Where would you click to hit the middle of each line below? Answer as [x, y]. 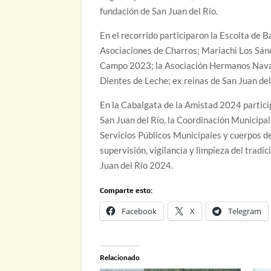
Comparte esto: [126, 191]
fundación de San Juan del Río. [159, 11]
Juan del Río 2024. [137, 165]
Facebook [139, 211]
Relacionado [120, 258]
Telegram [245, 211]
